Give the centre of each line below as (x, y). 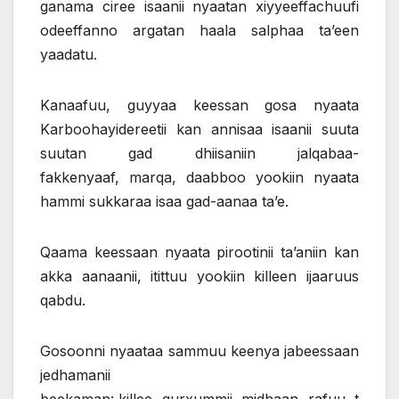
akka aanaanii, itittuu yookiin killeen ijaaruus (199, 277)
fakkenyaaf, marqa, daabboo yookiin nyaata (199, 178)
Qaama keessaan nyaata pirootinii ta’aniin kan (199, 252)
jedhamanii (75, 375)
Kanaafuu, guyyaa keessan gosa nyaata (199, 106)
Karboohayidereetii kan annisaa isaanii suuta (199, 130)
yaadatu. (69, 55)
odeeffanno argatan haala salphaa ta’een (199, 31)
